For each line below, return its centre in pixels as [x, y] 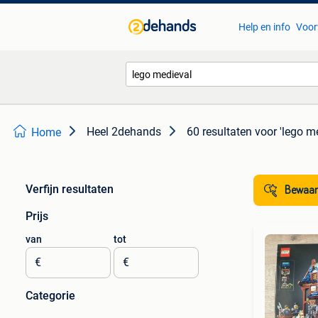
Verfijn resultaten [70, 189]
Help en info [264, 27]
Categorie [50, 296]
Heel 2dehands [124, 132]
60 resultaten [219, 132]
